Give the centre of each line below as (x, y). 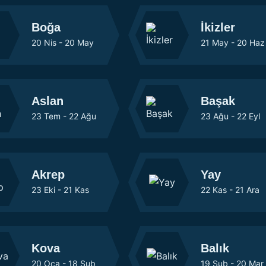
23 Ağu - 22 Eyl (230, 116)
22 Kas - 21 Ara (230, 190)
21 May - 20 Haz (232, 42)
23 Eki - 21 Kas (60, 190)
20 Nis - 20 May (62, 42)
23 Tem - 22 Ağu (64, 116)
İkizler (218, 27)
